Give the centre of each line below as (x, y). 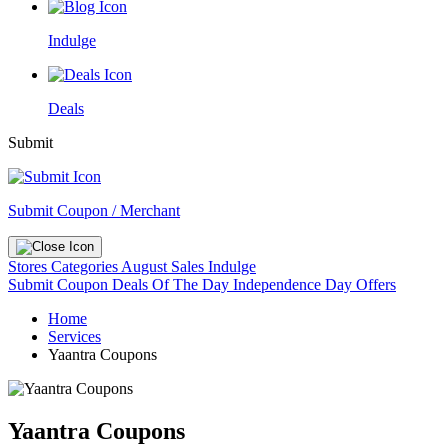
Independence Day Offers (314, 284)
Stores (29, 266)
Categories (86, 266)
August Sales (162, 266)
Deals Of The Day (172, 284)
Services (74, 336)
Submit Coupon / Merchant (94, 210)
